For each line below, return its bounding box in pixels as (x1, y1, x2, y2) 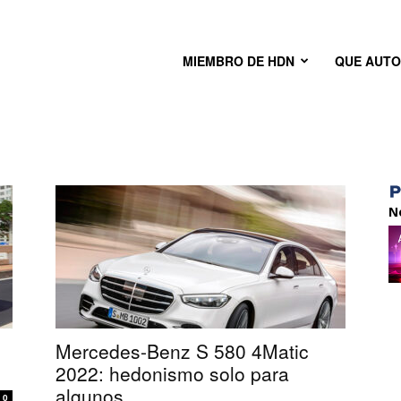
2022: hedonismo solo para (55, 360, 289, 387)
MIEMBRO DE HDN (183, 52, 294, 70)
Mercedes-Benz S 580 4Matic (55, 337, 309, 364)
